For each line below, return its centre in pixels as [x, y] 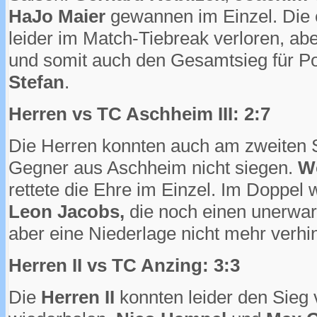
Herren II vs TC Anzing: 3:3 [124, 265]
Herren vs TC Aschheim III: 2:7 [139, 114]
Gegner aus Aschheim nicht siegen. [153, 167]
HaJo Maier [57, 16]
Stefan [36, 82]
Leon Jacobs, [67, 211]
